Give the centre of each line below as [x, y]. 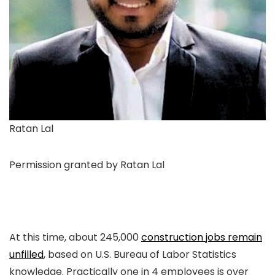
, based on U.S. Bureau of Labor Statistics [140, 255]
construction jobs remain [202, 238]
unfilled [26, 255]
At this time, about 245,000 [75, 238]
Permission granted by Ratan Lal [87, 165]
